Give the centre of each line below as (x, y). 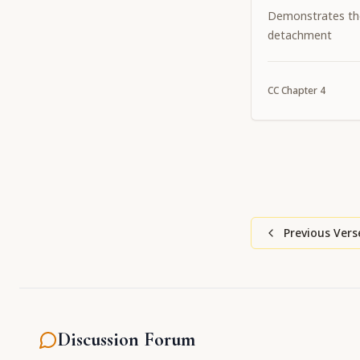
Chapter (299, 90)
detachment (300, 35)
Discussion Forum (127, 340)
